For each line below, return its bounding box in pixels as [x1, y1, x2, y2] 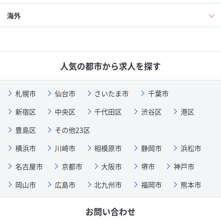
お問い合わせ [85, 205, 136, 218]
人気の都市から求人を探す [60, 59, 161, 72]
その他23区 [55, 124, 91, 135]
